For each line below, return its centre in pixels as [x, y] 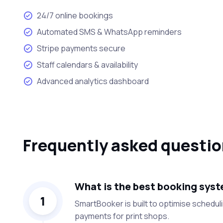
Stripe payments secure [81, 48]
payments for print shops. [122, 216]
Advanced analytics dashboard [93, 81]
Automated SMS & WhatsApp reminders [109, 32]
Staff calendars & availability [87, 64]
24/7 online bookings [75, 15]
